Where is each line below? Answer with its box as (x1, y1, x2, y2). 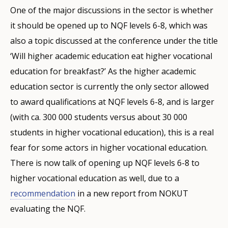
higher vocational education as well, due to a (10, 172, 179, 184)
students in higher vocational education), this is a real (10, 126, 214, 138)
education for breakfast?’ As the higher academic (10, 65, 196, 77)
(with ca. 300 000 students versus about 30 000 (10, 111, 187, 123)
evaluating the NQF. (10, 203, 85, 214)
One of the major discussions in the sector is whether (10, 4, 213, 16)
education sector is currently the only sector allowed (10, 80, 209, 92)
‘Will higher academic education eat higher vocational (10, 50, 212, 62)
